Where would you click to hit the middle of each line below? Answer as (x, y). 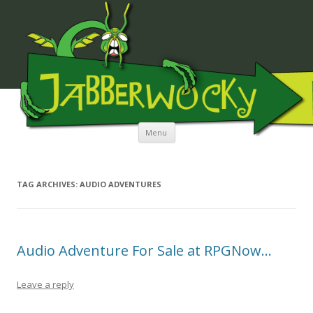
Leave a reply (45, 285)
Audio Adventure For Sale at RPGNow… (144, 251)
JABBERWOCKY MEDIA (61, 114)
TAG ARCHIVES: (48, 184)
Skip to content (209, 127)
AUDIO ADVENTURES (121, 184)
